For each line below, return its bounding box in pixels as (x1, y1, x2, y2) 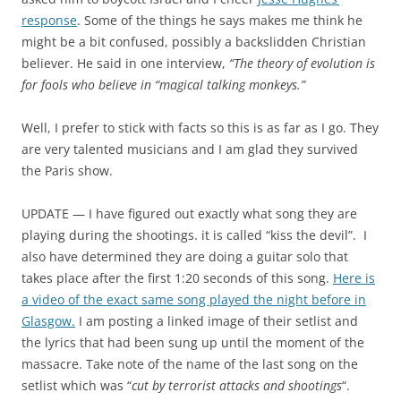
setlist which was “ (21, 376, 132, 394)
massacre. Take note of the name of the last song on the (21, 354, 358, 372)
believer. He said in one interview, (21, 54, 229, 72)
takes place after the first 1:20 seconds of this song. (21, 269, 333, 286)
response (21, 11, 77, 29)
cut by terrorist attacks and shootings (132, 376, 342, 394)
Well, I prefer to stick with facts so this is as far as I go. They (21, 118, 379, 136)
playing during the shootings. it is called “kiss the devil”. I (21, 226, 367, 243)
